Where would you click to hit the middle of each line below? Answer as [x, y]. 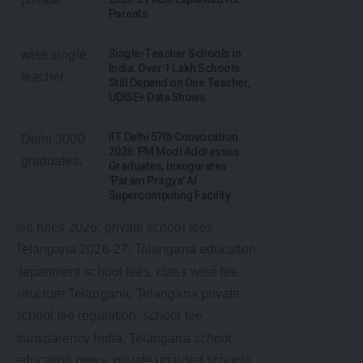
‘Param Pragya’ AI [153, 181]
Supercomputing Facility [170, 196]
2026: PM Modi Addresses [174, 152]
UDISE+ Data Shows [157, 98]
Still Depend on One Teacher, [179, 83]
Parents [128, 14]
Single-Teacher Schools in [175, 54]
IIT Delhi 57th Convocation [173, 137]
